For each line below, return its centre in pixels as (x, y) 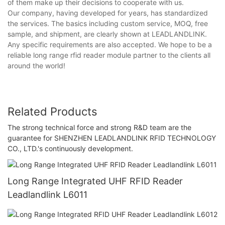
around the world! (36, 65)
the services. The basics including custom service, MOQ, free (108, 23)
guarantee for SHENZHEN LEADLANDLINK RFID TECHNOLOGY (112, 138)
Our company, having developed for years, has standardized (108, 13)
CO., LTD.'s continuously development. (70, 149)
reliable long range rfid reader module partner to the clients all (109, 55)
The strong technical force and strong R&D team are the (99, 128)
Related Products (52, 111)
